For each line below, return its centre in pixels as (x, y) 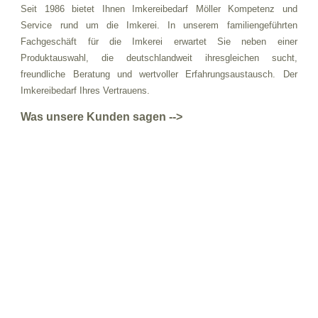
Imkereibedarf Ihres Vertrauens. (86, 90)
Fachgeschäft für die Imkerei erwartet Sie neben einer (159, 41)
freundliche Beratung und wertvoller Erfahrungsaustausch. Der (159, 74)
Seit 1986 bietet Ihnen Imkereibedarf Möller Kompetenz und (159, 9)
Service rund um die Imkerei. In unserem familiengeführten (159, 25)
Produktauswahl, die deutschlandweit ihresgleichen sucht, (159, 57)
